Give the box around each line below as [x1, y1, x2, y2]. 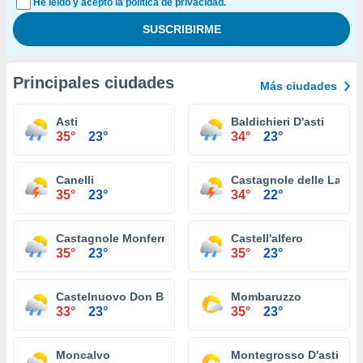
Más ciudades [260, 79, 337, 92]
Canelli [56, 173, 94, 186]
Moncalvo [56, 348, 110, 361]
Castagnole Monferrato [56, 232, 183, 245]
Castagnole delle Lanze [231, 173, 361, 186]
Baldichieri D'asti [231, 115, 324, 128]
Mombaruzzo [231, 290, 301, 303]
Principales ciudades [13, 74, 174, 92]
